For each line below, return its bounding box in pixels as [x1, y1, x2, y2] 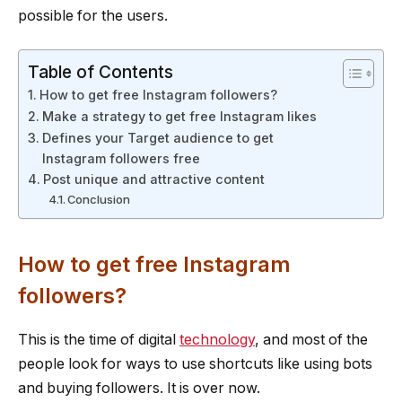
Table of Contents [28, 61, 173, 83]
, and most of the [255, 330, 368, 348]
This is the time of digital [18, 330, 179, 348]
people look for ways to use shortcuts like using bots [18, 354, 372, 372]
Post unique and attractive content [42, 171, 265, 188]
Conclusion [67, 192, 131, 207]
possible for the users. [18, 6, 168, 24]
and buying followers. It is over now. [18, 379, 260, 397]
